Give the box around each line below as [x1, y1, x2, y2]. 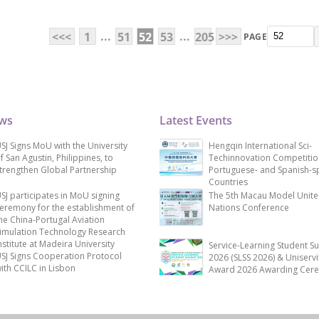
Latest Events [159, 113, 232, 129]
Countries [209, 176, 248, 189]
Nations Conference [209, 202, 289, 214]
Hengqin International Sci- [209, 140, 312, 152]
